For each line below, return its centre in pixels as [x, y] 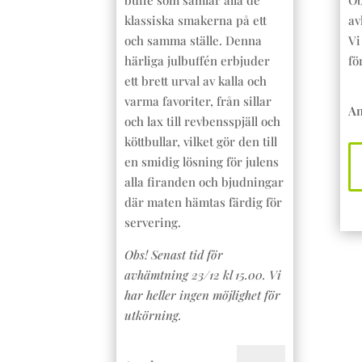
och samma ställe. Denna [194, 41]
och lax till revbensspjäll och [203, 122]
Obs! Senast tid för [174, 255]
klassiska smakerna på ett [196, 21]
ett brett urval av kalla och [196, 81]
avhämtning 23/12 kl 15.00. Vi [203, 275]
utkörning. [154, 316]
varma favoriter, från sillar [198, 101]
